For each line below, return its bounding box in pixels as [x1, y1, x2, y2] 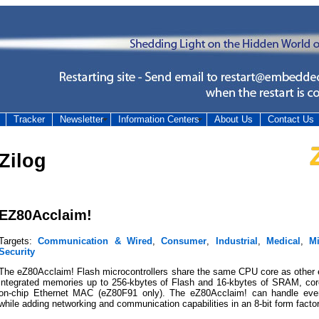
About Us [214, 114, 253, 125]
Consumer [161, 235, 207, 246]
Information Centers [118, 114, 199, 125]
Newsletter [60, 114, 103, 125]
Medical [266, 235, 301, 246]
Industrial [215, 235, 258, 246]
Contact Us [268, 114, 314, 125]
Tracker [14, 114, 45, 125]
